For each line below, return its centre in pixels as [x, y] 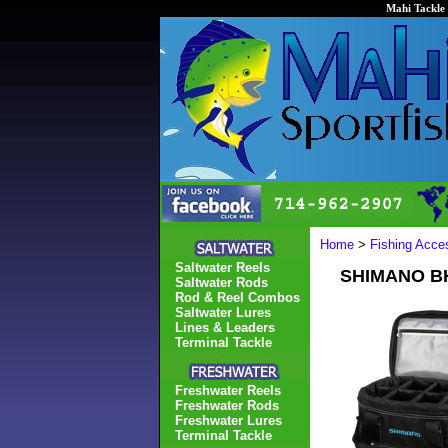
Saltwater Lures [223, 312]
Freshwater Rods [227, 405]
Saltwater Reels [222, 267]
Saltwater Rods [221, 282]
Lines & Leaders [225, 327]
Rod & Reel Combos [237, 297]
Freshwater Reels [228, 390]
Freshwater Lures [228, 420]
